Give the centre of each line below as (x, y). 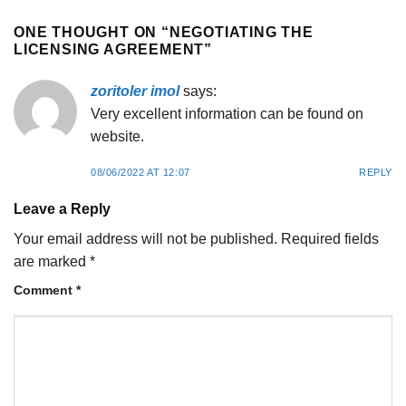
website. (117, 137)
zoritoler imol (135, 92)
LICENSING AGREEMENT (109, 50)
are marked (52, 261)
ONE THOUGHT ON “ (92, 33)
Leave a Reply (64, 208)
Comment (45, 290)
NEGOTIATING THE (241, 33)
